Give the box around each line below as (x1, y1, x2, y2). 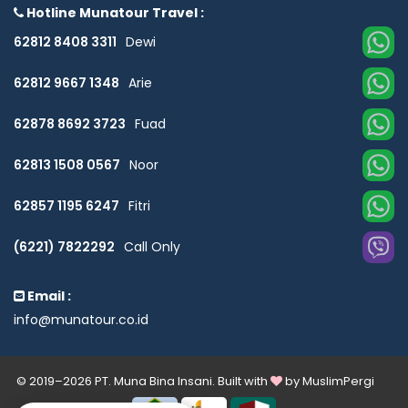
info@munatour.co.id (14, 310, 148, 329)
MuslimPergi (301, 372, 374, 390)
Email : (25, 286, 71, 305)
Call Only (124, 238, 180, 257)
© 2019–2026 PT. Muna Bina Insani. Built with (15, 372, 270, 390)
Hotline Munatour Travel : (24, 3, 204, 22)
